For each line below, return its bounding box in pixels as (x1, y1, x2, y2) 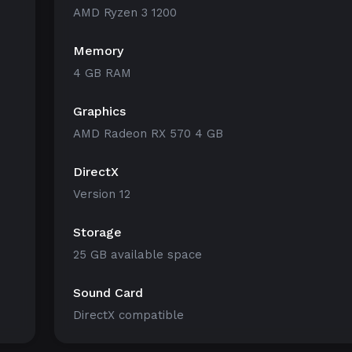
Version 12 (73, 187, 130, 201)
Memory (73, 43, 123, 58)
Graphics (73, 104, 126, 119)
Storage (73, 225, 122, 240)
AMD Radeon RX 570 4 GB (73, 126, 223, 141)
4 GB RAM (73, 66, 131, 80)
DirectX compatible (73, 308, 184, 322)
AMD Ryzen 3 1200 (73, 5, 177, 20)
